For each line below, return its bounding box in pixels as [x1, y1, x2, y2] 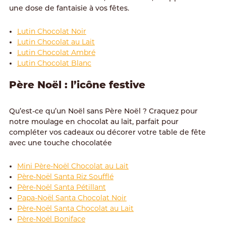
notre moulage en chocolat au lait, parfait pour [9, 118, 179, 126]
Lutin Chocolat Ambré [17, 47, 95, 57]
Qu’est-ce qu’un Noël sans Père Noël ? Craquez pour [9, 107, 198, 116]
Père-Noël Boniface [17, 214, 85, 223]
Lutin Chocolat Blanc [17, 58, 91, 68]
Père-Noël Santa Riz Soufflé [17, 172, 114, 181]
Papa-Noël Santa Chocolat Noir [17, 193, 127, 202]
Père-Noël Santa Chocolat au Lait [17, 203, 134, 213]
